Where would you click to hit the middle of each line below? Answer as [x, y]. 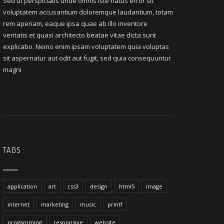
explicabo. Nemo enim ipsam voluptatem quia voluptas [86, 46]
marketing [55, 204]
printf [115, 204]
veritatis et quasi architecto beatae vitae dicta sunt [79, 35]
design [99, 186]
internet [18, 204]
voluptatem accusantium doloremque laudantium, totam [88, 12]
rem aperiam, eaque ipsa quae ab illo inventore [75, 23]
